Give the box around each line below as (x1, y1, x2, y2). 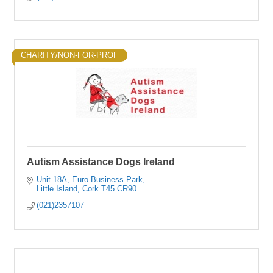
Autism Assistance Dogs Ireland (27, 157, 175, 167)
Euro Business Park (72, 175, 143, 184)
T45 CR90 (101, 184, 137, 193)
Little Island (37, 184, 78, 193)
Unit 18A (37, 175, 68, 184)
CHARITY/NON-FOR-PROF (21, 51, 118, 60)
